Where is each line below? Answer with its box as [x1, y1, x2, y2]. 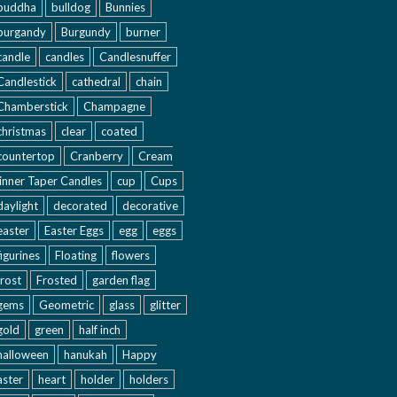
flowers [112, 248, 150, 262]
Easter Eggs [44, 223, 104, 237]
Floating [55, 248, 97, 262]
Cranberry [70, 149, 123, 163]
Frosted [36, 273, 77, 287]
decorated [53, 198, 107, 213]
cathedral [72, 74, 121, 89]
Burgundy [61, 25, 111, 39]
